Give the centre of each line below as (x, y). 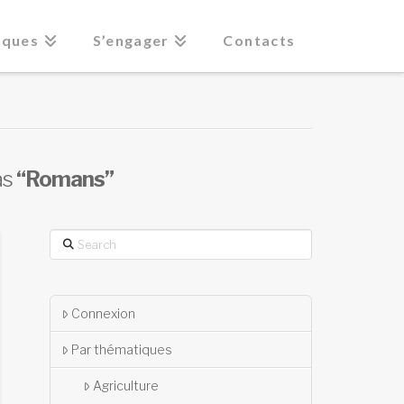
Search (69, 239)
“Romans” (64, 179)
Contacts (259, 40)
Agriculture (125, 386)
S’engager (131, 40)
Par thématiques (121, 350)
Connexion (103, 314)
